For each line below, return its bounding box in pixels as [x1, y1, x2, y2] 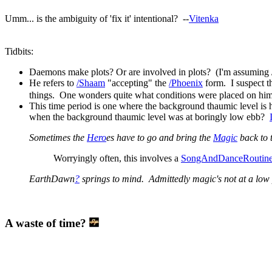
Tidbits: [5, 46, 33, 56]
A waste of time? [5, 216, 89, 229]
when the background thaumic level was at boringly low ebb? [29, 111, 270, 122]
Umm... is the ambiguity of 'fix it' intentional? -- [5, 13, 189, 24]
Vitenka [189, 13, 219, 24]
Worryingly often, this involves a [53, 152, 181, 163]
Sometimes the [29, 132, 87, 143]
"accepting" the [105, 77, 169, 88]
